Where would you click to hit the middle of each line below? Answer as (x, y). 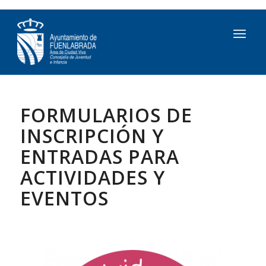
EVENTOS (64, 198)
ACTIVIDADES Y (92, 177)
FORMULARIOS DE (106, 115)
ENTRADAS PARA (99, 156)
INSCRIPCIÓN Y (92, 136)
